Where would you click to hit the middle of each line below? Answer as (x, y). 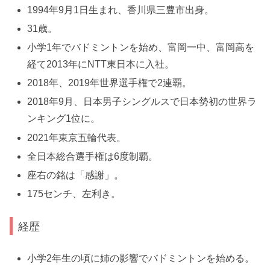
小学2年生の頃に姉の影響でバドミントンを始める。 (141, 259)
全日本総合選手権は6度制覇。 (93, 156)
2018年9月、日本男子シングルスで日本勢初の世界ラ (142, 102)
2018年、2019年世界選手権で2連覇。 (110, 83)
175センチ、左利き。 (74, 194)
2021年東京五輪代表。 (77, 137)
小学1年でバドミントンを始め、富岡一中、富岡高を (141, 47)
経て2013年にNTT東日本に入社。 (101, 64)
